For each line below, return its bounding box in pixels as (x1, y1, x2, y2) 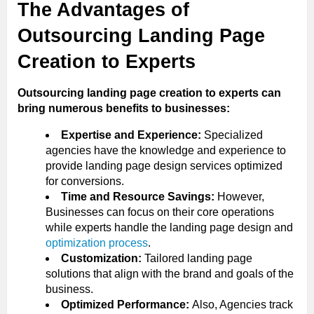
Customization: (61, 252, 142, 264)
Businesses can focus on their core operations (46, 205, 274, 218)
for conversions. (46, 175, 124, 187)
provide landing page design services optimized (46, 159, 282, 172)
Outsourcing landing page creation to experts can (18, 86, 281, 99)
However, (217, 190, 264, 203)
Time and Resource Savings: (61, 190, 217, 203)
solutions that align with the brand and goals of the (46, 267, 294, 280)
